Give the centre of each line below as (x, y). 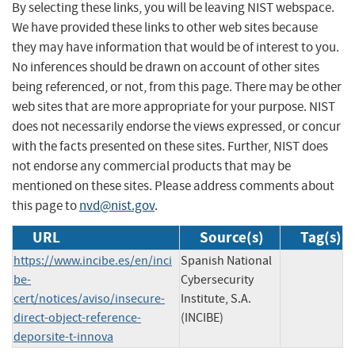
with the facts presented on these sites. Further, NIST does (170, 146)
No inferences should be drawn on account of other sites (166, 67)
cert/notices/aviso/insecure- (89, 298)
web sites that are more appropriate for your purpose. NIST (174, 106)
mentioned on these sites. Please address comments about (173, 185)
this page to (46, 205)
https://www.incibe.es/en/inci (93, 260)
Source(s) (232, 237)
